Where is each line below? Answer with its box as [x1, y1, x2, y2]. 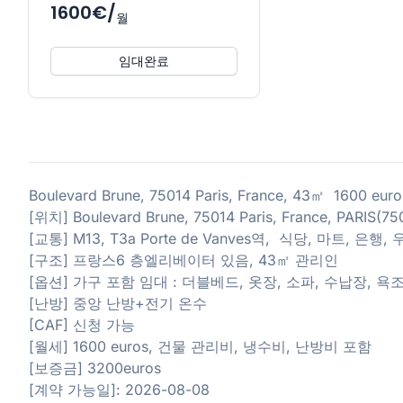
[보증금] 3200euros [29, 359, 161, 377]
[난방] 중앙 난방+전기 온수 [29, 294, 207, 312]
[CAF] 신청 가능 [29, 316, 135, 334]
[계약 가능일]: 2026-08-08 [29, 381, 210, 399]
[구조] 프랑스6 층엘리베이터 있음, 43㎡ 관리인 [29, 251, 338, 269]
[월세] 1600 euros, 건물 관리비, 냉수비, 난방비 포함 [29, 337, 372, 355]
